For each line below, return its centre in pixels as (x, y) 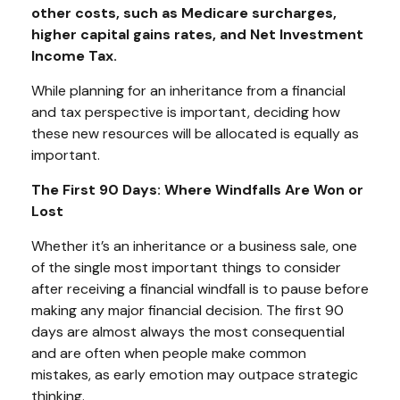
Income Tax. (78, 55)
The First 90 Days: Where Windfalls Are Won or (197, 189)
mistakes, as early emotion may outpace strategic (195, 374)
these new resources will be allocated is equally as (195, 133)
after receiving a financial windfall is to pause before (200, 288)
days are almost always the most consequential (188, 331)
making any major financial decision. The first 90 (187, 310)
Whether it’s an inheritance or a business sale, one (194, 246)
